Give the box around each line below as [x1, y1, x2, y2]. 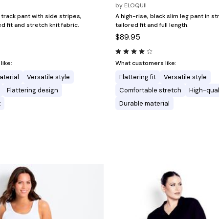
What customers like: [115, 59, 176, 67]
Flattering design [7, 86, 58, 94]
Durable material [119, 99, 170, 108]
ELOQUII [124, 1, 147, 9]
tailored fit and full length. [115, 21, 189, 29]
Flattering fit [119, 72, 156, 81]
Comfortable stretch [119, 86, 181, 94]
